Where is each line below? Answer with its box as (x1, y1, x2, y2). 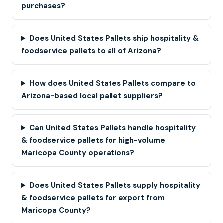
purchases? (21, 1, 65, 11)
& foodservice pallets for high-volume (21, 135, 165, 145)
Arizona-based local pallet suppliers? (21, 91, 163, 101)
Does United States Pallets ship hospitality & (29, 33, 199, 43)
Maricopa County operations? (21, 148, 134, 158)
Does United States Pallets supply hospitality (29, 180, 200, 190)
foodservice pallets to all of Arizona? (21, 46, 161, 56)
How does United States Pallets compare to (29, 78, 196, 88)
